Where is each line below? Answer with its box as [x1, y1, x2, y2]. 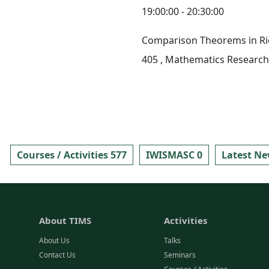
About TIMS [39, 214, 91, 226]
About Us [39, 235, 70, 246]
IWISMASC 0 [146, 148, 202, 162]
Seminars [164, 250, 196, 260]
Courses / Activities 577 [17, 148, 127, 162]
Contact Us [39, 250, 76, 260]
